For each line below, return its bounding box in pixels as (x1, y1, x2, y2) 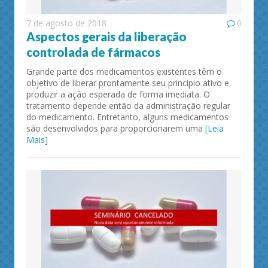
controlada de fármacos (26, 45, 160, 60)
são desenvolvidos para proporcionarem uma (26, 123, 205, 135)
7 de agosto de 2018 (26, 17, 106, 29)
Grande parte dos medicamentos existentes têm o (26, 66, 222, 78)
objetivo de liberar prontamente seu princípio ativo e (26, 77, 229, 89)
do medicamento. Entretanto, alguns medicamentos (26, 111, 229, 123)
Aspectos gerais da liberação (26, 29, 187, 44)
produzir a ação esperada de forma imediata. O (26, 89, 210, 100)
